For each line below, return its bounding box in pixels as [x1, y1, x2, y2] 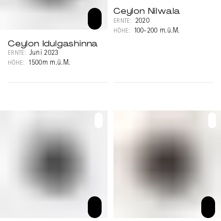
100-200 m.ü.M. [133, 27, 180, 35]
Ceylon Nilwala [113, 6, 181, 17]
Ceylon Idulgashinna [8, 38, 99, 49]
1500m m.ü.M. [28, 60, 71, 68]
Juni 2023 [29, 50, 59, 58]
